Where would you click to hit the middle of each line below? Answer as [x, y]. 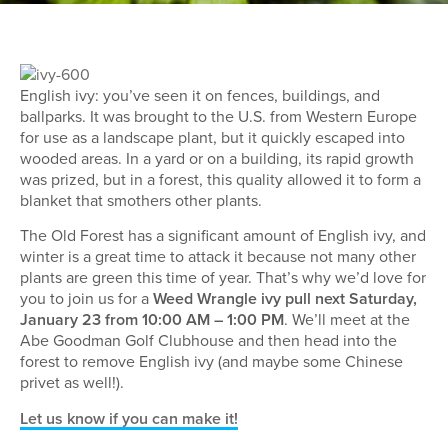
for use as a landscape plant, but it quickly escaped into [212, 137]
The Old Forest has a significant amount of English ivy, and [223, 235]
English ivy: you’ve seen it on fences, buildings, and [200, 95]
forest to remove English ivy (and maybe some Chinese [211, 361]
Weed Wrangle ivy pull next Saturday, [285, 299]
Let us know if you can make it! [129, 418]
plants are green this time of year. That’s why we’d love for [223, 277]
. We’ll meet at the [347, 319]
